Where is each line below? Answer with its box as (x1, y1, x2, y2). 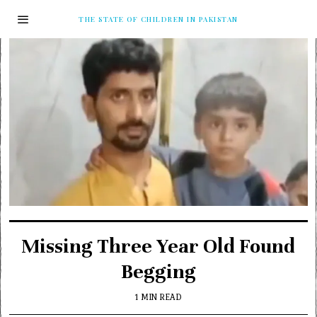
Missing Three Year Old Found (21, 234, 296, 259)
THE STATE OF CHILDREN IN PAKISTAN (79, 13, 238, 24)
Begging (120, 260, 196, 284)
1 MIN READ (135, 291, 182, 304)
